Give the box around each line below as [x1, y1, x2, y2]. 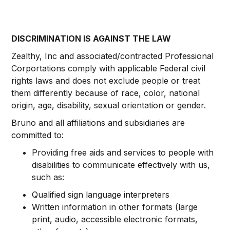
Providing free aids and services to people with [32, 147, 214, 158]
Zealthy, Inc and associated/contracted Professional [11, 51, 214, 61]
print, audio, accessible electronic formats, [32, 214, 198, 224]
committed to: [11, 130, 64, 140]
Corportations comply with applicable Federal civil [11, 63, 206, 73]
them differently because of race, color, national [11, 88, 200, 98]
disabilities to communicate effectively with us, [32, 160, 210, 170]
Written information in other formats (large [32, 202, 198, 212]
